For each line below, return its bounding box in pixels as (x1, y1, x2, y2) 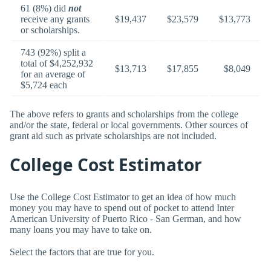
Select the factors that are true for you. (10, 246, 154, 257)
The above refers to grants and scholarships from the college (10, 108, 238, 119)
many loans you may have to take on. (10, 224, 152, 235)
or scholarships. (21, 24, 80, 35)
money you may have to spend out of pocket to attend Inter (10, 202, 234, 213)
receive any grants (21, 13, 90, 24)
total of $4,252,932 (21, 57, 93, 68)
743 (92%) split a (21, 47, 86, 57)
